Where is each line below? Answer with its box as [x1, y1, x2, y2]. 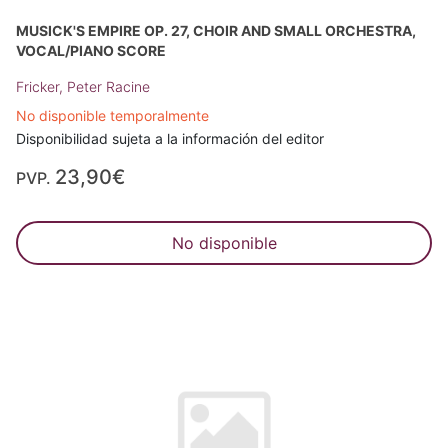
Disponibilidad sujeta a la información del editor [16, 130, 324, 147]
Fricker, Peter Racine [16, 78, 150, 95]
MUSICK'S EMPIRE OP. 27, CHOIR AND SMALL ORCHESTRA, [16, 22, 416, 39]
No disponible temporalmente [16, 107, 209, 124]
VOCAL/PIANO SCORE [16, 42, 166, 59]
